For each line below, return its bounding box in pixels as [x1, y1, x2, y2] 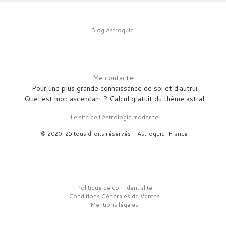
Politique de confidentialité [76, 183, 152, 192]
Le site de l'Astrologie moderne [70, 112, 158, 122]
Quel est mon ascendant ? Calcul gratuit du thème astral [24, 94, 204, 104]
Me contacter [93, 73, 136, 83]
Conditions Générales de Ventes [69, 192, 160, 201]
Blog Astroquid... [90, 26, 138, 35]
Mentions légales [90, 200, 138, 209]
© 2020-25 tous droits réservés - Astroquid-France [41, 129, 188, 138]
